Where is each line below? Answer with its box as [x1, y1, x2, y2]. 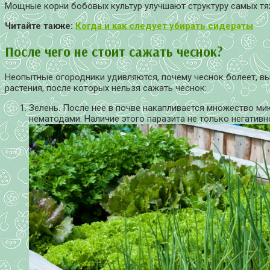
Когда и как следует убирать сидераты [75, 20, 253, 32]
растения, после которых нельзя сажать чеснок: [5, 82, 207, 93]
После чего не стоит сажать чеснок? [5, 42, 223, 60]
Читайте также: [5, 20, 75, 32]
